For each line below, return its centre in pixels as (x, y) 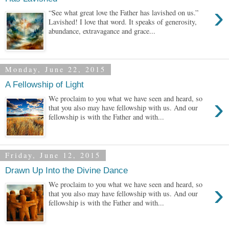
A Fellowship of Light (44, 84)
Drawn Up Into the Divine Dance (66, 170)
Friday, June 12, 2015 (53, 155)
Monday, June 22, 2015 (55, 70)
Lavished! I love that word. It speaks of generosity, (123, 22)
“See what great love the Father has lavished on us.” (124, 13)
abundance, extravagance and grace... (102, 31)
